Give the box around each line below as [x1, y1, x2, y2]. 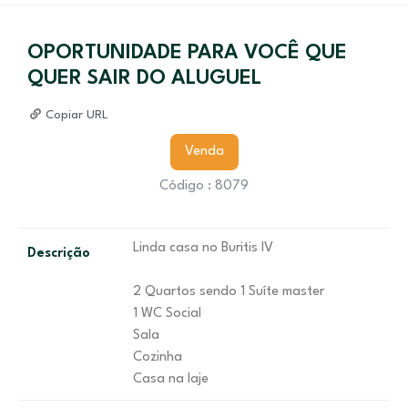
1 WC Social [133, 307, 202, 321]
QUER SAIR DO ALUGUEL [27, 68, 261, 88]
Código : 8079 [159, 179, 249, 193]
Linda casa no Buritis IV [133, 241, 274, 255]
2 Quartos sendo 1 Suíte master [133, 285, 325, 299]
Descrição [27, 247, 90, 260]
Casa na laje [133, 372, 209, 386]
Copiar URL [46, 109, 108, 121]
